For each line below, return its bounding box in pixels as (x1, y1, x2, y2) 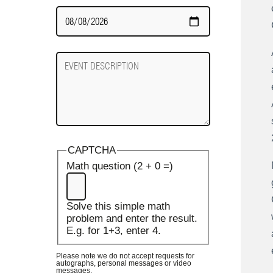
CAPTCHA (67, 144, 116, 157)
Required (56, 18, 97, 30)
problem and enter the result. (66, 213, 197, 225)
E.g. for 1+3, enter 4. (66, 225, 161, 237)
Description (56, 64, 108, 76)
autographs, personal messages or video (56, 258, 191, 268)
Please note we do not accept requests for (56, 251, 194, 260)
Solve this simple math (66, 200, 170, 213)
